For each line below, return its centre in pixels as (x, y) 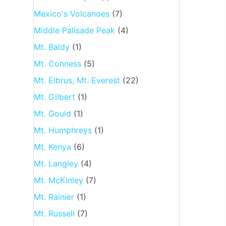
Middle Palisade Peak (74, 30)
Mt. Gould (52, 113)
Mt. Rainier (54, 196)
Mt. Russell (54, 213)
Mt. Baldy (51, 47)
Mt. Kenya (52, 147)
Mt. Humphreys (63, 130)
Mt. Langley (56, 163)
